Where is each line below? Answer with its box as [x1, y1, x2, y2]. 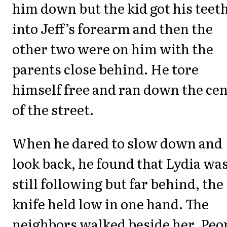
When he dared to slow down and [12, 133, 222, 153]
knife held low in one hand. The [12, 194, 209, 214]
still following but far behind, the [12, 173, 223, 194]
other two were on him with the [12, 39, 213, 59]
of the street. [12, 99, 94, 120]
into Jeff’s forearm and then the [12, 18, 213, 39]
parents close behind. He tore [12, 59, 199, 79]
